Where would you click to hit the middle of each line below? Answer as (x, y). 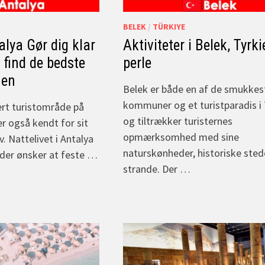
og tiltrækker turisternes (178, 121)
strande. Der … (157, 169)
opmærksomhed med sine (181, 137)
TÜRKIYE (169, 26)
